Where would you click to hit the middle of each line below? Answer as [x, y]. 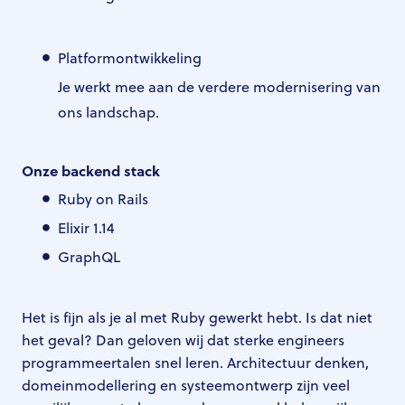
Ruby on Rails [103, 198]
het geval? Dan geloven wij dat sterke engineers [183, 339]
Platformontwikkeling [130, 57]
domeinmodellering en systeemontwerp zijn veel [186, 385]
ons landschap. [108, 112]
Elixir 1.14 [87, 227]
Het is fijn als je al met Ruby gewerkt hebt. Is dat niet [197, 317]
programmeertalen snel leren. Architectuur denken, [195, 362]
